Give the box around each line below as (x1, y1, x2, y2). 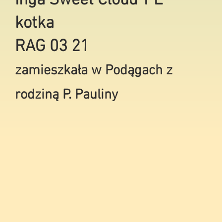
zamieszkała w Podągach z (15, 62, 172, 79)
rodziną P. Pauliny (15, 87, 118, 104)
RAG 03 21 (15, 37, 89, 57)
